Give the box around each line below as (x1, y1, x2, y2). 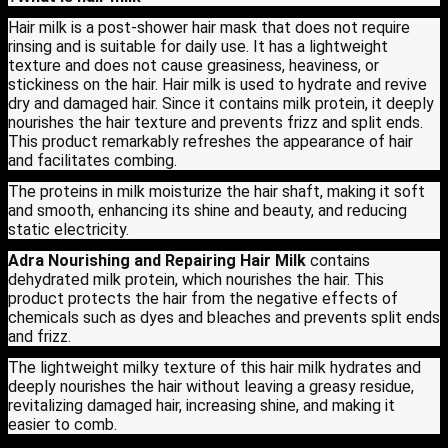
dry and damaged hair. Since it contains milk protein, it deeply (8, 93, 434, 113)
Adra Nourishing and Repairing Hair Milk (8, 250, 306, 270)
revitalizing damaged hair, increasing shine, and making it (8, 395, 395, 415)
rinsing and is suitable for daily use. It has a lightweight (8, 36, 388, 56)
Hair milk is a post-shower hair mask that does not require (8, 17, 410, 37)
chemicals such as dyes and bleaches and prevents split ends (8, 307, 440, 327)
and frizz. (8, 326, 71, 346)
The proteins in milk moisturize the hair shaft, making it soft (8, 181, 425, 201)
